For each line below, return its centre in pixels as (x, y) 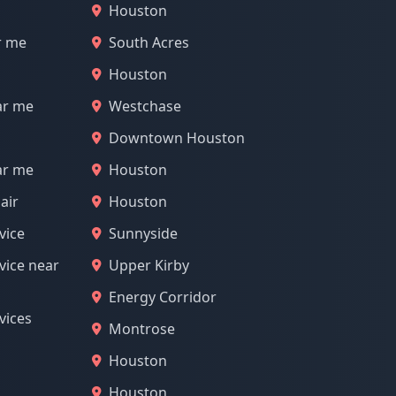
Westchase (145, 106)
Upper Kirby (149, 265)
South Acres (149, 42)
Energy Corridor (163, 297)
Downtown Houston (177, 138)
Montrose (142, 329)
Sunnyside (143, 233)
